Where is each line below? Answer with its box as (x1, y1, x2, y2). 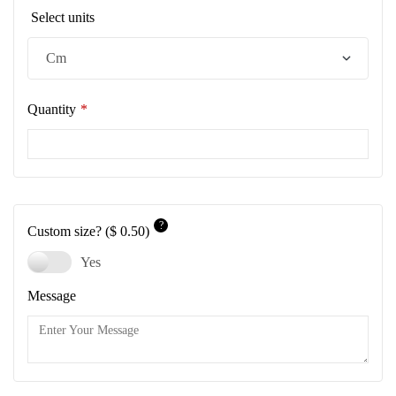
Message (27, 288, 76, 304)
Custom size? (27, 224, 105, 240)
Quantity (27, 102, 76, 118)
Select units (27, 10, 95, 26)
